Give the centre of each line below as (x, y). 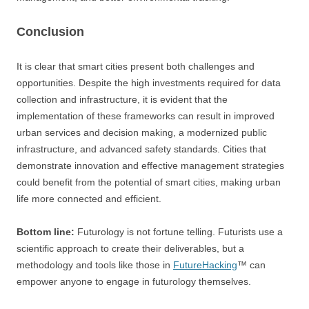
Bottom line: (46, 231)
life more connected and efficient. (89, 198)
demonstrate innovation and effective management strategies (150, 165)
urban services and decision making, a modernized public (142, 132)
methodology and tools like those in (95, 265)
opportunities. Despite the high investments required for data (149, 82)
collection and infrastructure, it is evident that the (122, 99)
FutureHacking (205, 265)
